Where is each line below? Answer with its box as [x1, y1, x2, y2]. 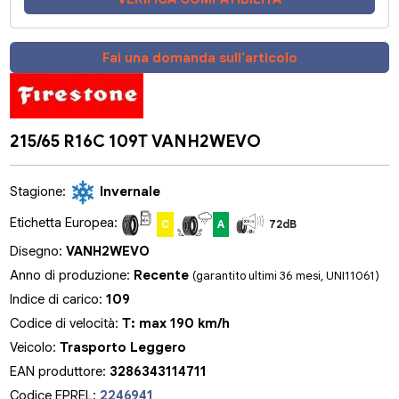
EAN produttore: [10, 362, 110, 379]
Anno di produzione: [10, 266, 134, 283]
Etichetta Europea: [10, 214, 122, 231]
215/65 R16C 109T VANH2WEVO [10, 130, 262, 151]
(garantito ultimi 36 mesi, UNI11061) [192, 267, 380, 283]
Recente [134, 266, 193, 283]
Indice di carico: [10, 290, 107, 307]
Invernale [100, 183, 161, 199]
